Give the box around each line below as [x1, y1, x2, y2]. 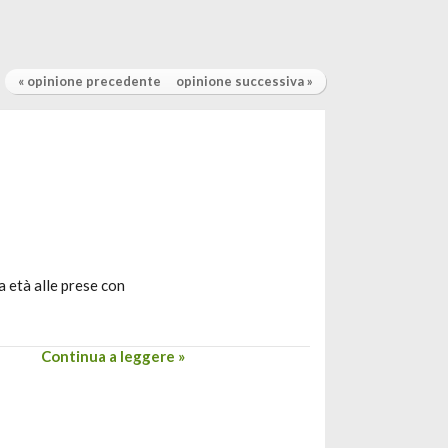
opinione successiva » [176, 73, 313, 89]
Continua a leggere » [41, 347, 185, 365]
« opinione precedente [18, 73, 161, 89]
